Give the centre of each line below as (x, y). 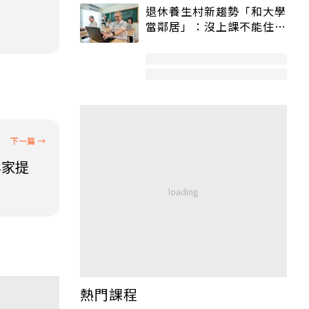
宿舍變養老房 (181, 42)
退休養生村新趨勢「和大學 (216, 11)
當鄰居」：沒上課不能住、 (216, 27)
